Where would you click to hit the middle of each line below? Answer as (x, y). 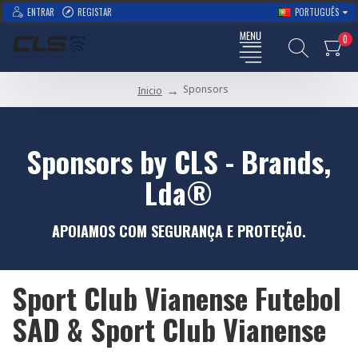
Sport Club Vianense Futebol (177, 298)
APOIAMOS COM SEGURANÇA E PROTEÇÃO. (179, 231)
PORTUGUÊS (317, 12)
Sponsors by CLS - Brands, (179, 161)
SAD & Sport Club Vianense (169, 329)
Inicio (150, 91)
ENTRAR (41, 12)
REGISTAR (95, 12)
